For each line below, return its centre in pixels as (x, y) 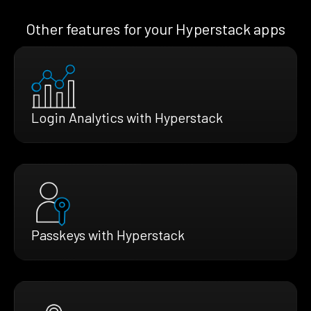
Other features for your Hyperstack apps (155, 28)
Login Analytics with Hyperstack (127, 117)
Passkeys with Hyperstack (108, 234)
